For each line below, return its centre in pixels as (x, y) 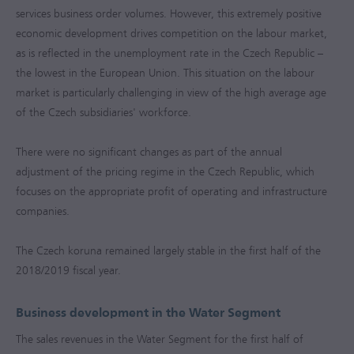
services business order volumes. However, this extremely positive (169, 14)
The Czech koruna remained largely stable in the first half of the (168, 251)
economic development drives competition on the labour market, (171, 34)
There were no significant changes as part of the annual (149, 152)
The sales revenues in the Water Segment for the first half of (160, 339)
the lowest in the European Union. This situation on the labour (165, 73)
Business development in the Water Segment (148, 313)
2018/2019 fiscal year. (68, 271)
